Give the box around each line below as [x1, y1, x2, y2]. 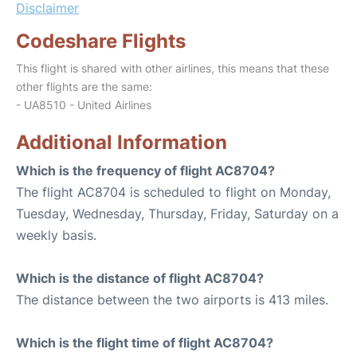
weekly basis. [16, 227, 96, 243]
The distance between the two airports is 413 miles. [16, 292, 328, 308]
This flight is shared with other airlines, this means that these [16, 61, 329, 75]
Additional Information [16, 131, 227, 154]
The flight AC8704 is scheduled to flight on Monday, [16, 184, 331, 200]
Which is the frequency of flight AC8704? [16, 163, 275, 178]
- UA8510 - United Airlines [16, 98, 151, 112]
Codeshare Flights [16, 29, 186, 53]
